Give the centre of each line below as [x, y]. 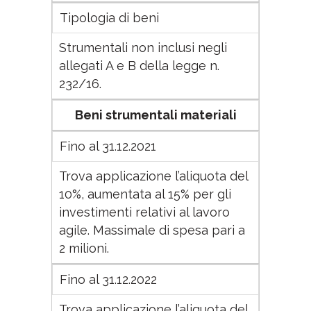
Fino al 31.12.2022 [108, 279]
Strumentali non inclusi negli [143, 48]
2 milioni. [84, 248]
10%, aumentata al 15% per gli [145, 194]
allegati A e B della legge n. [139, 66]
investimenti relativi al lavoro [144, 212]
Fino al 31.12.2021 [108, 146]
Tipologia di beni [109, 18]
